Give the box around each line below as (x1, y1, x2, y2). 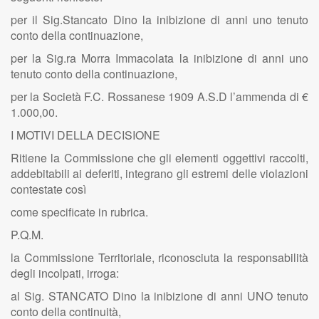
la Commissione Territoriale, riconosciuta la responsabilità (11, 249, 308, 266)
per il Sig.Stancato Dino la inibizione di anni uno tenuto (11, 11, 308, 28)
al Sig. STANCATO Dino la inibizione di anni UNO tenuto (11, 288, 308, 304)
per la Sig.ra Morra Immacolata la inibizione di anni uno (11, 50, 308, 66)
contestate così (11, 181, 86, 197)
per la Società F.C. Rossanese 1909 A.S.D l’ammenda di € (11, 88, 308, 105)
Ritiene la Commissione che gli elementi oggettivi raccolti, (11, 150, 308, 166)
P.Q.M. (11, 226, 43, 243)
